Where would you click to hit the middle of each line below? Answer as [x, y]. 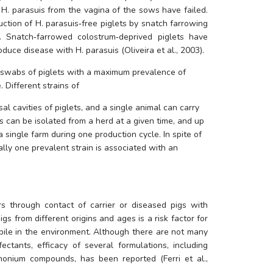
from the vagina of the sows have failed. [126, 10]
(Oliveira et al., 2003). [163, 51]
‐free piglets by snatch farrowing [144, 24]
